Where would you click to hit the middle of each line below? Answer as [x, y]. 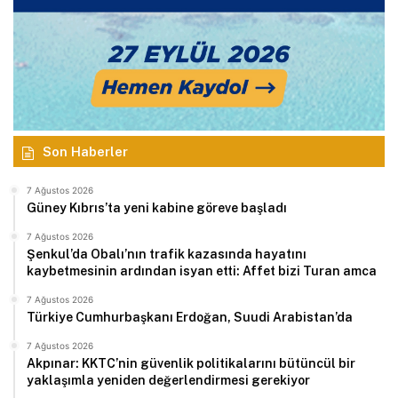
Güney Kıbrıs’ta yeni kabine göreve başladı [157, 207]
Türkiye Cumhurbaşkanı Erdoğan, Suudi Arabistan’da [190, 317]
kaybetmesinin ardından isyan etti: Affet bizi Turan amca [202, 271]
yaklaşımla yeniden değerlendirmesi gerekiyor [168, 380]
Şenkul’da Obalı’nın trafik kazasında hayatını [167, 254]
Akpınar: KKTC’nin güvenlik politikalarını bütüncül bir [191, 363]
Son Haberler [85, 151]
